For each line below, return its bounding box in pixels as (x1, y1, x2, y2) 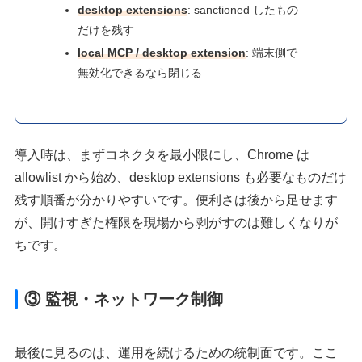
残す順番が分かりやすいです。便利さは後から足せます (15, 193, 339, 208)
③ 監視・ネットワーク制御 (24, 290, 224, 309)
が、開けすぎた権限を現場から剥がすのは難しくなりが (15, 216, 339, 230)
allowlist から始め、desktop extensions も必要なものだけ (15, 170, 347, 185)
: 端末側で (246, 46, 298, 60)
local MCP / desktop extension (78, 46, 246, 60)
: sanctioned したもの (187, 3, 299, 17)
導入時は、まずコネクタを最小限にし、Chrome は (15, 148, 310, 162)
